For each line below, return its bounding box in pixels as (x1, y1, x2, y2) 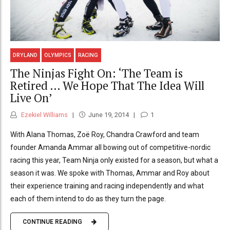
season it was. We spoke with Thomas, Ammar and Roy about (10, 168, 209, 177)
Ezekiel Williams (20, 110, 68, 119)
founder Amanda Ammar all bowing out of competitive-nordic (10, 143, 210, 151)
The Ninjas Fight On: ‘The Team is (10, 66, 183, 81)
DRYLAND (13, 52, 38, 58)
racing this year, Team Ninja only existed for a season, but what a (10, 156, 218, 164)
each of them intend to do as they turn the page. (10, 194, 166, 203)
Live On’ (10, 90, 52, 106)
